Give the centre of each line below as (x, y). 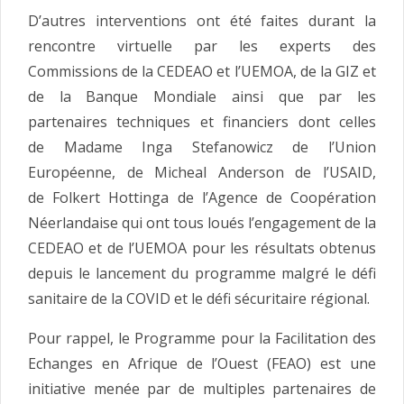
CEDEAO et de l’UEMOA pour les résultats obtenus (202, 248)
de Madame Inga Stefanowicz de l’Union (202, 147)
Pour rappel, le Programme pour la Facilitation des (202, 339)
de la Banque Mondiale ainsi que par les (202, 97)
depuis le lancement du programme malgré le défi (202, 274)
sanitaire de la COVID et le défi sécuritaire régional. (199, 299)
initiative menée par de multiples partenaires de (202, 389)
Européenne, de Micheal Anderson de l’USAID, (202, 173)
